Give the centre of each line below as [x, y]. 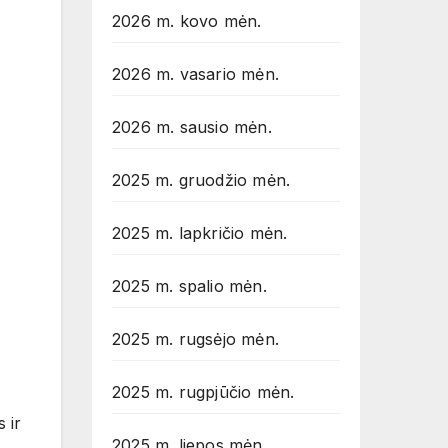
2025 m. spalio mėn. [189, 286]
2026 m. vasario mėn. [195, 74]
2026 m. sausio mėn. [192, 127]
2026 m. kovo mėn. [187, 21]
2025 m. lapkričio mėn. [200, 233]
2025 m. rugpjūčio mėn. [203, 392]
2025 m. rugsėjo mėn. [195, 339]
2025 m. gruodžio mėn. [201, 180]
